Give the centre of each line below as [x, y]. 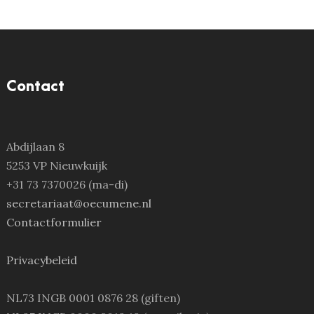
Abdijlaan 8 [35, 147]
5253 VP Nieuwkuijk [56, 166]
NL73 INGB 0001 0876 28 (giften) [93, 298]
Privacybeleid [41, 260]
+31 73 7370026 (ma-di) [67, 185]
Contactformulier [54, 223]
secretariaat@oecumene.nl [78, 204]
